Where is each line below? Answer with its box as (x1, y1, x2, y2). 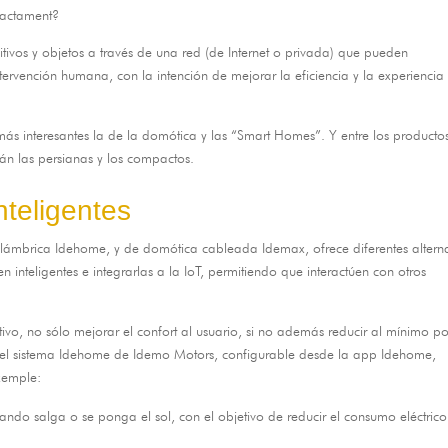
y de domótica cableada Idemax (114, 239, 306, 256)
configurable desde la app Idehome (222, 345, 433, 362)
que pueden (338, 43, 409, 60)
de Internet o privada (209, 43, 331, 60)
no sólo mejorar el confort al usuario (27, 322, 239, 339)
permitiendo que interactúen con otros (208, 262, 427, 279)
